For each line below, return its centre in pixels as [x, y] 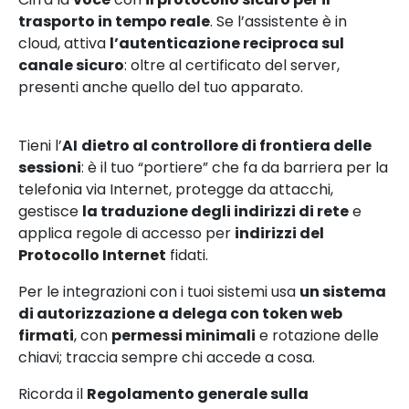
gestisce [50, 211]
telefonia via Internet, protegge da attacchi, [176, 189]
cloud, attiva [64, 43]
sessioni [50, 167]
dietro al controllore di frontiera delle [226, 145]
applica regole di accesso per [126, 233]
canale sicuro [71, 65]
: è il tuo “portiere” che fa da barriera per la [235, 167]
